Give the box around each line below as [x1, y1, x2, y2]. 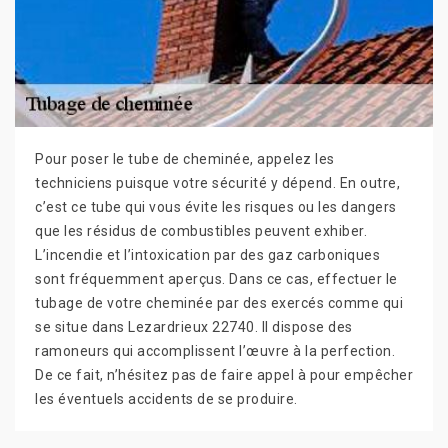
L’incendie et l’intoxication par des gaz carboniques [35, 246, 380, 263]
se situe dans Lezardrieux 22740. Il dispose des [35, 318, 353, 335]
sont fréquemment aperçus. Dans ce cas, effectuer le [35, 270, 398, 287]
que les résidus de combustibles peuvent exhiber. [35, 222, 367, 239]
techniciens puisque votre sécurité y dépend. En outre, [35, 174, 400, 191]
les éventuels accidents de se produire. [35, 390, 298, 407]
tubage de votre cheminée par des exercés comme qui [35, 294, 403, 311]
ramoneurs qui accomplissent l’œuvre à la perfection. [35, 342, 395, 359]
